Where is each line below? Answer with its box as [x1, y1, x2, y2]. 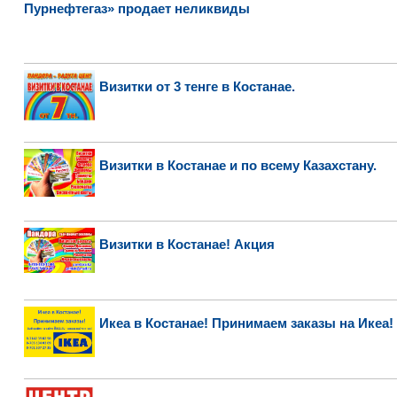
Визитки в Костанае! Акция [98, 237, 275, 252]
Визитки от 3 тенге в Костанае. [98, 79, 295, 94]
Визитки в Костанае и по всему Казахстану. [98, 158, 377, 173]
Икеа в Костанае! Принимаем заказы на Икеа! [98, 315, 393, 331]
